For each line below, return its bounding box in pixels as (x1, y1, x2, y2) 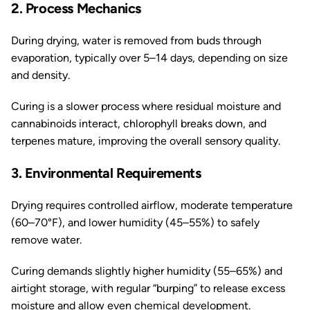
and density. (11, 69, 70, 82)
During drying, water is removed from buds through (11, 34, 262, 47)
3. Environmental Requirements (11, 165, 201, 181)
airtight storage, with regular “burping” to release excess (11, 282, 285, 295)
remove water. (11, 233, 82, 246)
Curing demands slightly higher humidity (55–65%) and (11, 264, 282, 277)
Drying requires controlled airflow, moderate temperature (11, 199, 293, 212)
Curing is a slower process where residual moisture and (11, 100, 281, 113)
